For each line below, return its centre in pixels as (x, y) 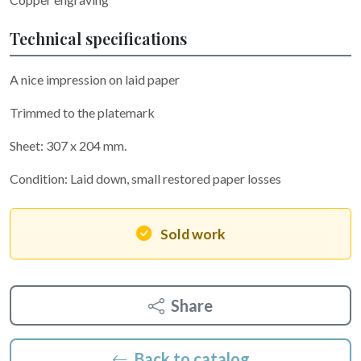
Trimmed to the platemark (83, 112)
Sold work (193, 234)
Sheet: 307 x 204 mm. (68, 145)
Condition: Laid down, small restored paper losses (145, 178)
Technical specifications (98, 38)
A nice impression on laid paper (95, 79)
